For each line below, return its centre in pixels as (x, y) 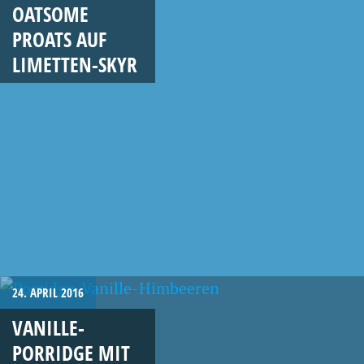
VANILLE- (48, 327)
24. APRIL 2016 (48, 292)
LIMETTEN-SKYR (75, 64)
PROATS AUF (59, 39)
